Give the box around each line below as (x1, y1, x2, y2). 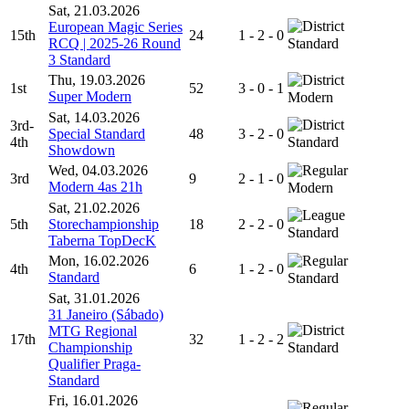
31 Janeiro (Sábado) (48, 307, 163, 323)
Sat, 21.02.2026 (48, 200, 140, 216)
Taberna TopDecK (48, 233, 156, 249)
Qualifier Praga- (48, 356, 141, 372)
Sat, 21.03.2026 (48, 3, 140, 19)
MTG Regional (48, 323, 137, 340)
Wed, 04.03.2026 (48, 163, 148, 179)
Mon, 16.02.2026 (48, 253, 149, 269)
